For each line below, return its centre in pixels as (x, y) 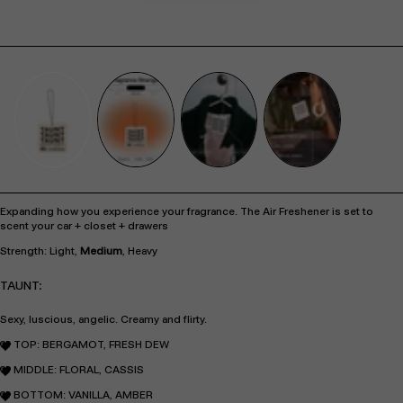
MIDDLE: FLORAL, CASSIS (77, 370)
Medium (101, 251)
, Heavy (140, 251)
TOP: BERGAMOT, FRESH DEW (90, 345)
